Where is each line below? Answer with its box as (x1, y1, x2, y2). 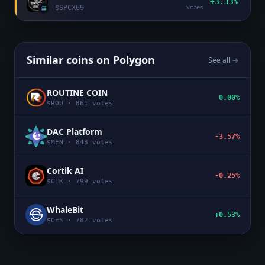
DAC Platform (47, 126, 102, 138)
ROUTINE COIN (47, 87, 108, 99)
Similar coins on (27, 53, 113, 67)
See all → (208, 54, 238, 65)
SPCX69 (59, 4, 84, 12)
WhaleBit (47, 204, 83, 216)
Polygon (113, 53, 155, 67)
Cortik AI (47, 165, 83, 177)
